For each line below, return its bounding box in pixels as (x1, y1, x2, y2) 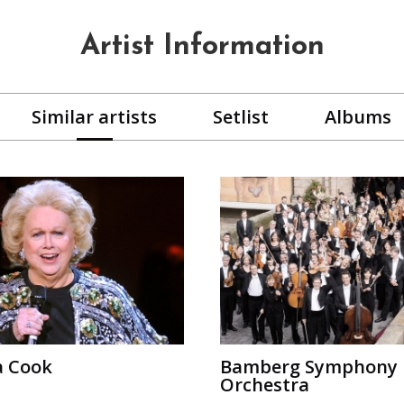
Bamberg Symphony (220, 354, 398, 380)
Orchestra (220, 372, 309, 398)
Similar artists (32, 104, 157, 129)
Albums (325, 104, 391, 129)
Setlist (213, 104, 269, 129)
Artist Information (79, 32, 325, 61)
